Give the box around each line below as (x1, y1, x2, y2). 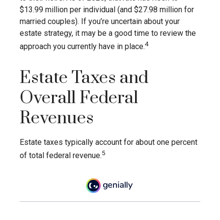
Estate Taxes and (20, 67, 148, 89)
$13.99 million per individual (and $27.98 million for (20, 4, 194, 14)
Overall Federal (20, 87, 138, 110)
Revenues (20, 108, 94, 130)
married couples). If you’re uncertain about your (20, 16, 180, 26)
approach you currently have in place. (20, 42, 145, 52)
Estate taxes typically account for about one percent (20, 137, 197, 147)
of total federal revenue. (20, 151, 102, 161)
